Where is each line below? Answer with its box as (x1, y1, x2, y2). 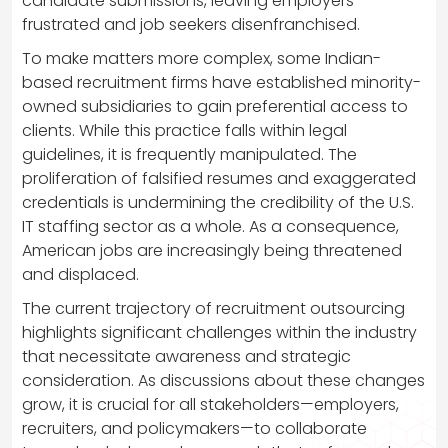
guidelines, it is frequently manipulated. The (22, 143, 357, 167)
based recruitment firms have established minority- (22, 71, 421, 95)
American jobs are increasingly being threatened (22, 239, 402, 263)
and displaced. (22, 263, 139, 287)
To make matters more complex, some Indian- (22, 47, 381, 71)
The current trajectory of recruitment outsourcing (22, 297, 405, 321)
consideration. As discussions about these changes (22, 369, 425, 393)
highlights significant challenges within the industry (22, 321, 417, 345)
